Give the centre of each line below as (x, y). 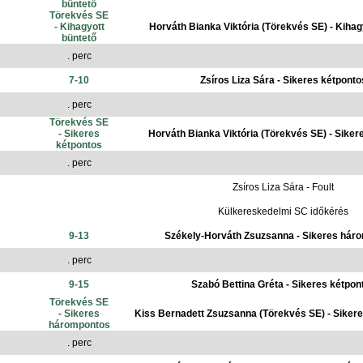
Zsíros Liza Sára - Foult (283, 187)
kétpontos (79, 145)
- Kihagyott (79, 27)
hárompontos (79, 325)
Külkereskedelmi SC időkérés (283, 211)
